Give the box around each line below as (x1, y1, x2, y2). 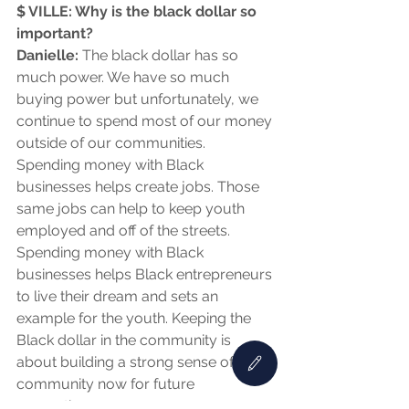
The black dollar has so (79, 47, 242, 65)
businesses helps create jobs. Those (16, 178, 263, 196)
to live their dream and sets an (16, 288, 222, 306)
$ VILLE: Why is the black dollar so (16, 3, 260, 21)
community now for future (16, 375, 198, 393)
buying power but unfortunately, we (16, 90, 262, 109)
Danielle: (16, 47, 79, 65)
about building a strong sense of (16, 353, 237, 372)
